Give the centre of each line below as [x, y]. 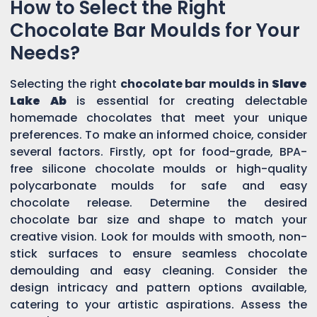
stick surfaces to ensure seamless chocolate [158, 253]
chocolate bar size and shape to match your [158, 219]
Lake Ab [38, 100]
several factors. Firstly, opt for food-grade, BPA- [158, 151]
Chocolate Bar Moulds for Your [155, 30]
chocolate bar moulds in [196, 83]
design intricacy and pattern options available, [158, 287]
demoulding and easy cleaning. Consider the [158, 270]
